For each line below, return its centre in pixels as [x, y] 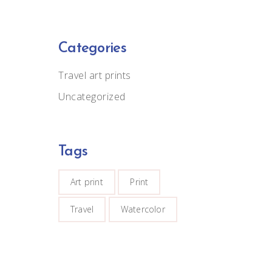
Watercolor [143, 209]
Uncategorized [92, 96]
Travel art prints [95, 76]
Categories [92, 49]
